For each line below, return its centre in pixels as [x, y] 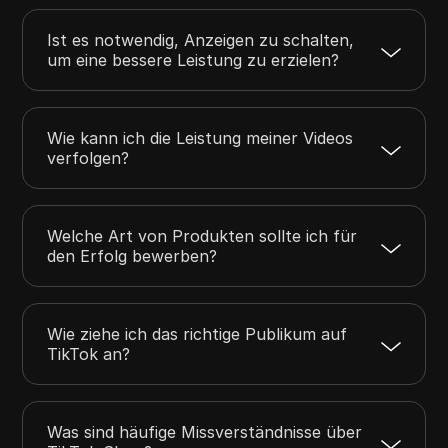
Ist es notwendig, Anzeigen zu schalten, [201, 39]
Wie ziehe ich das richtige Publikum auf [197, 333]
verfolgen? [88, 157]
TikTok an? [89, 353]
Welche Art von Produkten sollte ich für [202, 235]
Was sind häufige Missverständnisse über [205, 431]
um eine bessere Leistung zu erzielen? [193, 59]
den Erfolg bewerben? [132, 255]
